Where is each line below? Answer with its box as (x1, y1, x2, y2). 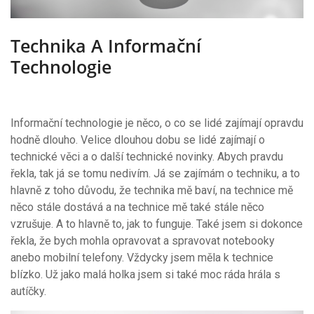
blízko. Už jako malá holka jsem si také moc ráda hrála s (11, 267, 280, 281)
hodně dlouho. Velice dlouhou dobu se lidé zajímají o (11, 132, 265, 146)
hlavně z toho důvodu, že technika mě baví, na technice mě (11, 183, 293, 197)
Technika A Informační (11, 33, 201, 57)
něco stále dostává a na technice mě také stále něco (11, 200, 264, 214)
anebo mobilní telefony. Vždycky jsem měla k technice (11, 250, 273, 264)
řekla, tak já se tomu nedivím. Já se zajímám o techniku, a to (11, 166, 300, 180)
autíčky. (11, 284, 46, 298)
